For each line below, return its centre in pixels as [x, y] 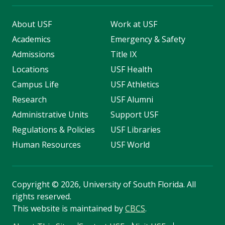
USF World [130, 145]
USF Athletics [135, 85]
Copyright [32, 185]
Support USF [134, 115]
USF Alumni [132, 100]
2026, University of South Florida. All [127, 185]
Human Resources [46, 145]
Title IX [123, 54]
